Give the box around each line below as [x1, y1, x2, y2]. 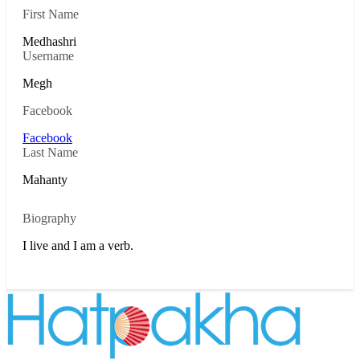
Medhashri [22, 34, 76, 48]
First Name [22, 6, 79, 21]
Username [22, 48, 74, 63]
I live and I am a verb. [22, 238, 133, 252]
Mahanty [22, 172, 67, 186]
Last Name [22, 145, 78, 159]
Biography [22, 211, 76, 225]
